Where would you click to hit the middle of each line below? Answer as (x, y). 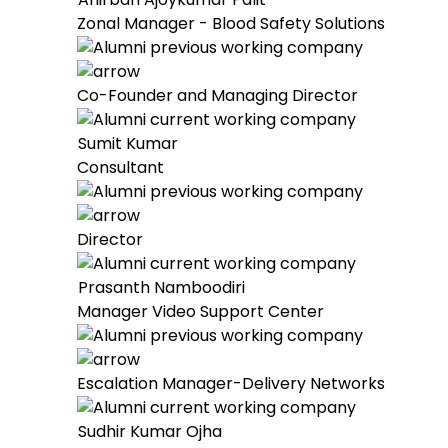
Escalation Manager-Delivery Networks (231, 383)
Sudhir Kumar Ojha (150, 431)
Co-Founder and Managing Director (217, 95)
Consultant (120, 167)
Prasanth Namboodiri (161, 287)
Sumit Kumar (128, 143)
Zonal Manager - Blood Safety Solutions (231, 23)
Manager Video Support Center (200, 311)
